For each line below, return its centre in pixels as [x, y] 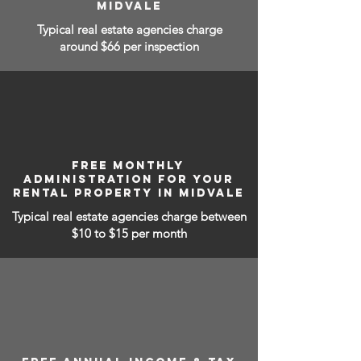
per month [159, 233]
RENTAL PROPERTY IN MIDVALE [128, 193]
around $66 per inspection [129, 46]
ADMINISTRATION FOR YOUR [128, 179]
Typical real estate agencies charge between [129, 216]
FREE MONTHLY [128, 166]
